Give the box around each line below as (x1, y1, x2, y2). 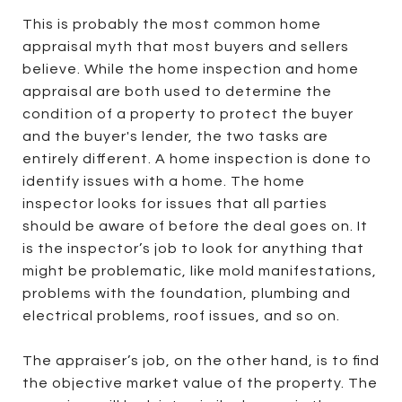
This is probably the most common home (22, 16, 321, 31)
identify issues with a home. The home (22, 173, 305, 188)
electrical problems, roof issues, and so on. (22, 308, 340, 323)
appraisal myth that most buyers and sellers (22, 39, 349, 54)
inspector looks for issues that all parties (22, 196, 328, 211)
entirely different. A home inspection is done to (22, 151, 371, 166)
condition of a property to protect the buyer (22, 106, 354, 121)
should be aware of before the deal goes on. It (22, 218, 368, 233)
